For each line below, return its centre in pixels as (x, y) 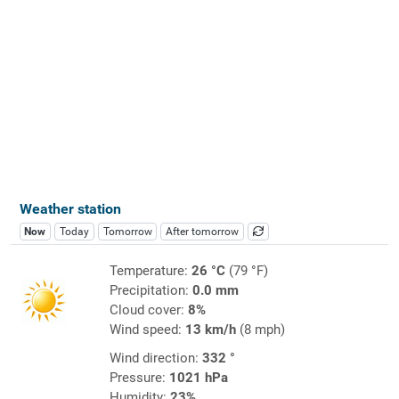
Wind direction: (155, 358)
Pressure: (139, 377)
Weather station (70, 208)
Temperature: (150, 270)
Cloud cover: (148, 309)
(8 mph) (260, 329)
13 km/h (210, 329)
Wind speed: (147, 329)
